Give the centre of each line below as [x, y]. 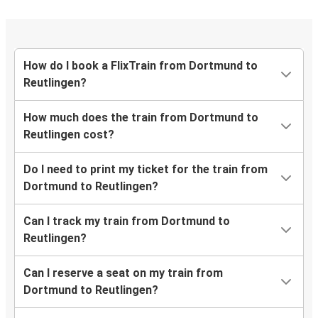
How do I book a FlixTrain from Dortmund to [141, 65]
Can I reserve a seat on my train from [123, 273]
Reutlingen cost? [69, 134]
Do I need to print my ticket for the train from [146, 169]
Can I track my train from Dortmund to [127, 221]
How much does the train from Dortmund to [141, 117]
